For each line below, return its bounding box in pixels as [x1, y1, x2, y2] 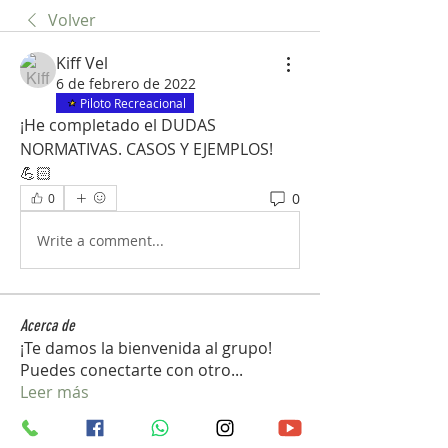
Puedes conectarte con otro [20, 359, 231, 381]
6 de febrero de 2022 [56, 74, 196, 93]
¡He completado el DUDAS [20, 114, 216, 136]
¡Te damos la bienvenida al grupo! [20, 337, 272, 359]
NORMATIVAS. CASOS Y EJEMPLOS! [20, 138, 273, 160]
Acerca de [20, 316, 75, 335]
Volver [48, 9, 96, 31]
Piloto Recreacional [80, 95, 186, 111]
